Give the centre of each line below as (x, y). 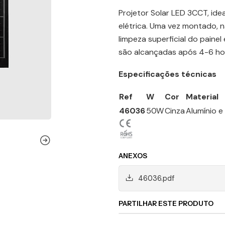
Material (202, 97)
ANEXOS (133, 155)
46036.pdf (156, 178)
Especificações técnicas (167, 74)
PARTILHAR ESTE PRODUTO (166, 203)
